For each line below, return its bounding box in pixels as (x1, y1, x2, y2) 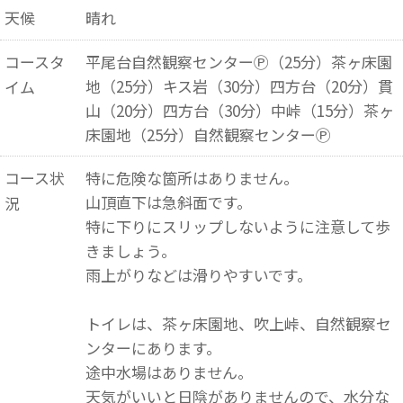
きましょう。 (85, 239, 176, 262)
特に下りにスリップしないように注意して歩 (85, 215, 390, 237)
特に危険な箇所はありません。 (85, 166, 299, 189)
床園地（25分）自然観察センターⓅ (85, 123, 331, 146)
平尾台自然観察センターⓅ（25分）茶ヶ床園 (85, 50, 392, 73)
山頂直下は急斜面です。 (85, 191, 252, 213)
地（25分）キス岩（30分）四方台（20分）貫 (85, 75, 393, 97)
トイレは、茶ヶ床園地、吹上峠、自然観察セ (85, 312, 391, 335)
